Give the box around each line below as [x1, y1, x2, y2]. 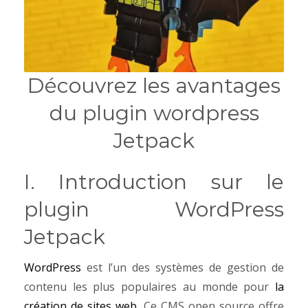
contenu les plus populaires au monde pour [24, 279, 275, 294]
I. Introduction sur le [24, 169, 284, 195]
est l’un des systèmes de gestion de [87, 260, 284, 275]
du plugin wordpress [49, 100, 259, 126]
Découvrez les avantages [27, 73, 280, 98]
